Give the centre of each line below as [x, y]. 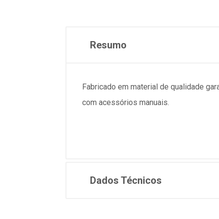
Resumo [108, 45]
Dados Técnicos [126, 180]
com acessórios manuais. [126, 102]
